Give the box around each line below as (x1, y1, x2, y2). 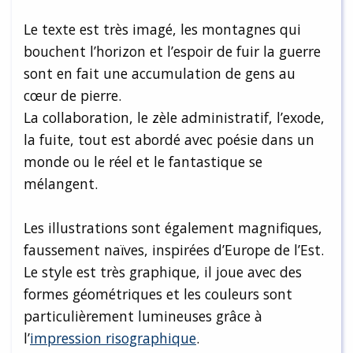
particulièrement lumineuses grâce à (24, 306, 262, 325)
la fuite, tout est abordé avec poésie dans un (24, 129, 314, 149)
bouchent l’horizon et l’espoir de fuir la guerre (24, 41, 321, 61)
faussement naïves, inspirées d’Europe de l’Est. (24, 240, 324, 259)
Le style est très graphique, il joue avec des (24, 262, 302, 281)
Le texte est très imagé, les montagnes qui (24, 19, 301, 39)
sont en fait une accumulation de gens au (24, 63, 295, 83)
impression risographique (30, 328, 196, 347)
